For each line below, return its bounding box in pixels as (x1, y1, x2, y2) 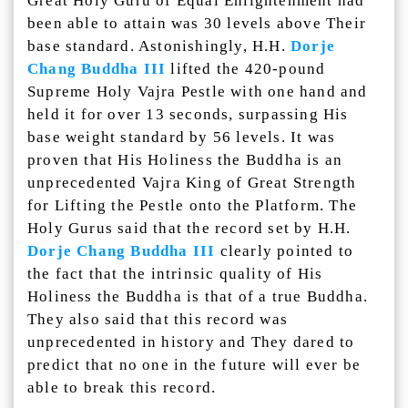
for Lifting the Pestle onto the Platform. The (27, 197, 358, 214)
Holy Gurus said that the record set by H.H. (27, 219, 352, 237)
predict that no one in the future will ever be (27, 356, 362, 373)
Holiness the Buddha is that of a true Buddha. (27, 288, 369, 305)
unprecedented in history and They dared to (27, 333, 355, 351)
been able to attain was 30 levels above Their (27, 15, 367, 32)
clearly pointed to (215, 242, 354, 260)
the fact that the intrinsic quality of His (27, 265, 323, 282)
